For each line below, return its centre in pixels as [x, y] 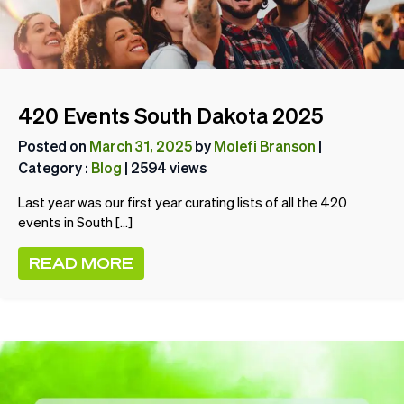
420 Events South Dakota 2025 [171, 115]
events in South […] [75, 222]
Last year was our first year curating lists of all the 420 [183, 202]
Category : [55, 167]
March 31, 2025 [141, 145]
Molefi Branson [265, 145]
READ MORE [81, 262]
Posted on [54, 145]
